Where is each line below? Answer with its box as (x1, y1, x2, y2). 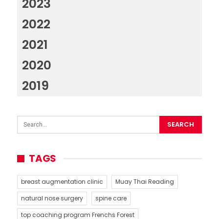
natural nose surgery (21, 194, 83, 203)
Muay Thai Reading (115, 177, 174, 186)
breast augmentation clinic (21, 177, 103, 186)
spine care (95, 194, 127, 203)
